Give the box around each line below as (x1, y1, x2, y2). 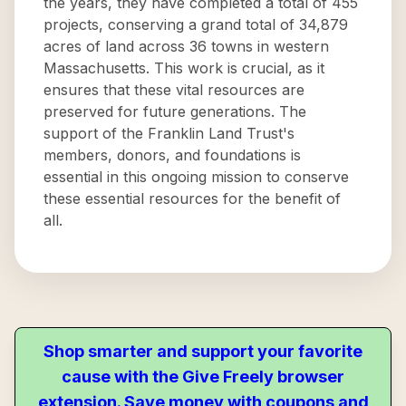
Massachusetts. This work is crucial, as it (43, 59, 324, 77)
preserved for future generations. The (43, 102, 306, 121)
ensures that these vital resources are (43, 81, 304, 99)
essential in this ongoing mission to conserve (43, 168, 349, 186)
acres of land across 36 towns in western (43, 37, 329, 55)
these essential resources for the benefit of (43, 189, 341, 208)
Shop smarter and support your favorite (43, 342, 362, 361)
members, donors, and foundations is (43, 146, 301, 164)
